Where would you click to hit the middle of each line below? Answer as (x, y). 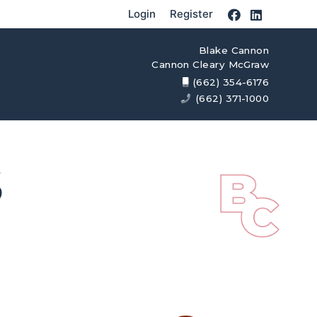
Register (192, 14)
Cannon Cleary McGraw (211, 65)
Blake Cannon (234, 51)
